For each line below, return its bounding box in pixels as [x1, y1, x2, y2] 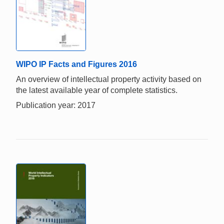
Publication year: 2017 [16, 101, 95, 110]
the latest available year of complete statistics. [16, 86, 177, 95]
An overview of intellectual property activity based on [16, 75, 201, 84]
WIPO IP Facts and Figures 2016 [16, 60, 137, 69]
